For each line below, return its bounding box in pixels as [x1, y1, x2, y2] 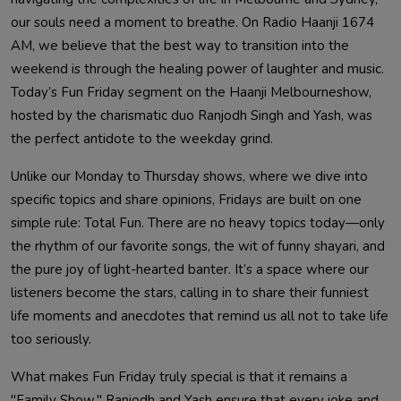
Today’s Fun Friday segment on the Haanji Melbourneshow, [11, 82, 371, 101]
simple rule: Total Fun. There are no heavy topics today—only [11, 213, 385, 232]
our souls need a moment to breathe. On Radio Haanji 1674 [11, 13, 374, 31]
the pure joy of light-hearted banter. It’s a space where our [11, 260, 369, 278]
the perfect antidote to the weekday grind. [11, 129, 273, 148]
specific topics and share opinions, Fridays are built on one [11, 190, 362, 209]
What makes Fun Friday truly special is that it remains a [11, 367, 347, 386]
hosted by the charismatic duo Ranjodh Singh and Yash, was [11, 106, 372, 124]
